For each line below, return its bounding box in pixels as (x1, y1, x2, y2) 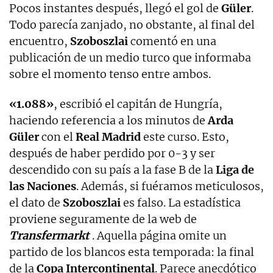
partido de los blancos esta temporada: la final (9, 244, 254, 259)
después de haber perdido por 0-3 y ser (9, 146, 215, 160)
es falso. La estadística (121, 195, 241, 210)
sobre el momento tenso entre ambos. (9, 66, 211, 81)
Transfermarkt (9, 228, 89, 243)
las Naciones (9, 179, 76, 193)
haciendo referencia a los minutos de (9, 113, 208, 127)
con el (39, 129, 76, 144)
